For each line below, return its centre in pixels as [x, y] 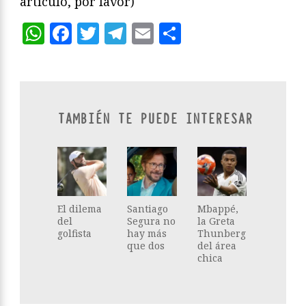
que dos [146, 246]
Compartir [236, 33]
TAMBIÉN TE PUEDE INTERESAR [155, 120]
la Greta [216, 221]
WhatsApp [100, 33]
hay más [147, 234]
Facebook [122, 33]
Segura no [152, 221]
